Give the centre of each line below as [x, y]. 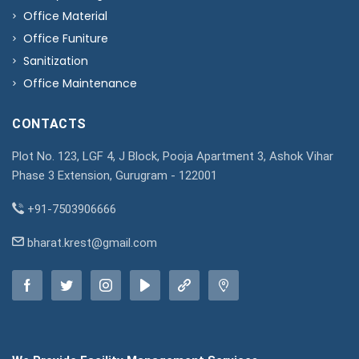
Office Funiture [66, 38]
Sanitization [56, 61]
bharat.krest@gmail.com [91, 242]
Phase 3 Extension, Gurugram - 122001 [115, 175]
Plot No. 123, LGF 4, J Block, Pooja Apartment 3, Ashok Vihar [173, 156]
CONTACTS [50, 123]
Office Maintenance [80, 83]
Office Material [65, 16]
